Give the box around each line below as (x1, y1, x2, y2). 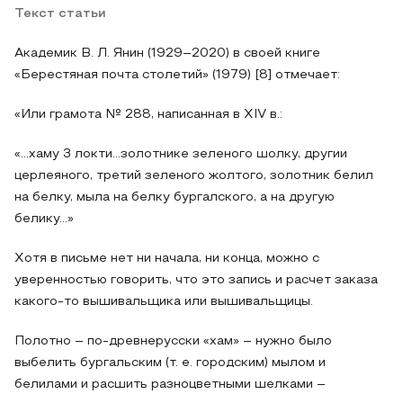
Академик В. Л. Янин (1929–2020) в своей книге (14, 48, 320, 59)
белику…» (14, 213, 74, 225)
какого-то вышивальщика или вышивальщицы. (14, 296, 313, 308)
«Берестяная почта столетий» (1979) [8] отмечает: (14, 69, 340, 81)
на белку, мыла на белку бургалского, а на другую (14, 192, 335, 203)
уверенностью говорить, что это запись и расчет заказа (14, 274, 378, 286)
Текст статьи (14, 8, 106, 20)
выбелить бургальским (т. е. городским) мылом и (14, 357, 326, 369)
